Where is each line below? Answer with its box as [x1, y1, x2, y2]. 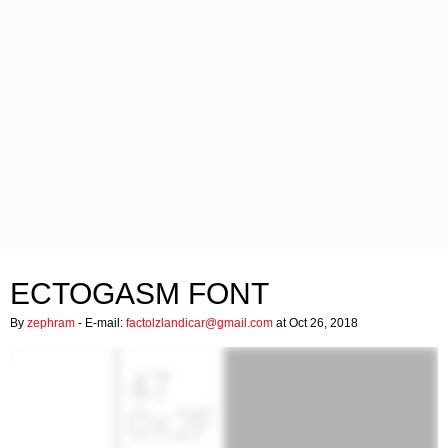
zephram [27, 316, 75, 330]
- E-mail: [75, 316, 126, 330]
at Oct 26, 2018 [273, 316, 358, 330]
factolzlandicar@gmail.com [126, 316, 273, 330]
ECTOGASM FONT [10, 277, 269, 310]
